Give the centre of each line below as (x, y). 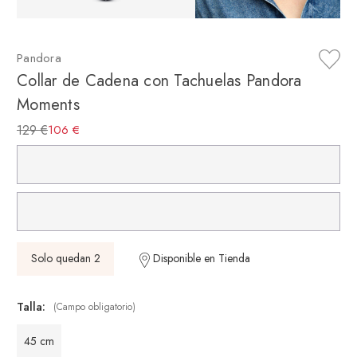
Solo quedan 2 (65, 259)
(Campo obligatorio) (95, 307)
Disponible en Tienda (200, 259)
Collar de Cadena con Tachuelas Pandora (159, 80)
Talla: (31, 307)
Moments (48, 104)
